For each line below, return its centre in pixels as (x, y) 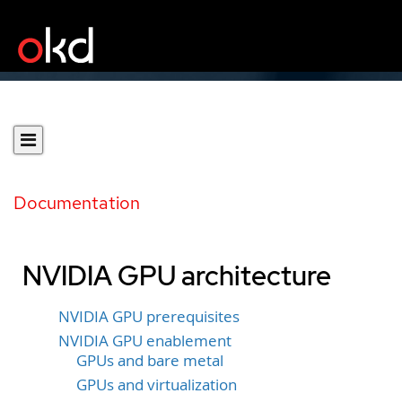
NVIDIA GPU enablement (145, 341)
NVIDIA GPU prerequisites (149, 317)
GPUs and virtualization (157, 385)
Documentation (77, 203)
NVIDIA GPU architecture (177, 275)
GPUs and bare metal (150, 360)
